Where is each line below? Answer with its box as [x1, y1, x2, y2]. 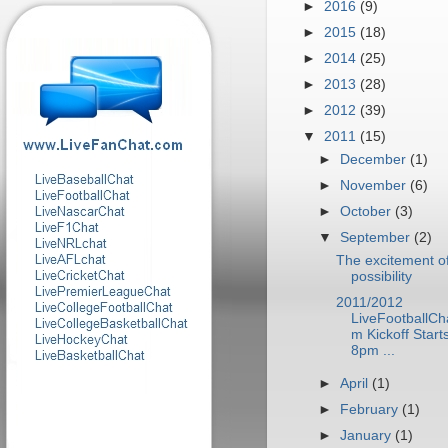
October [340, 204, 396, 220]
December [340, 152, 411, 167]
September [340, 230, 415, 246]
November [340, 178, 411, 194]
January [340, 428, 396, 444]
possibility [350, 269, 412, 285]
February [340, 402, 403, 418]
